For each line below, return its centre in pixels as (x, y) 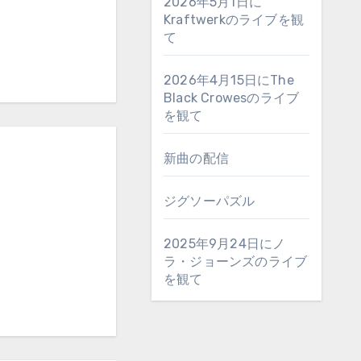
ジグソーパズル (210, 201)
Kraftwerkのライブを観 (234, 20)
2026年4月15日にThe (229, 80)
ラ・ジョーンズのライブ (236, 261)
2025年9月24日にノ (225, 244)
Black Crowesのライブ (232, 98)
